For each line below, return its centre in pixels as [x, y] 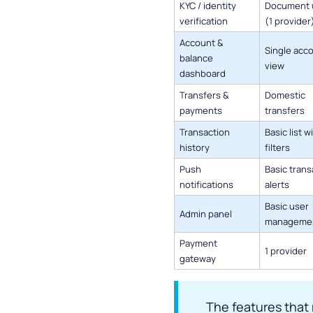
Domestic [285, 95]
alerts [277, 185]
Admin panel [206, 214]
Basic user [287, 206]
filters [277, 148]
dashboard [203, 74]
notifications [206, 185]
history [195, 148]
